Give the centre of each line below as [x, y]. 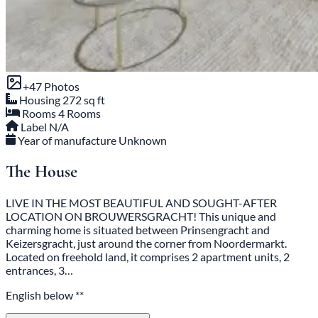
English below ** [45, 295]
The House [42, 171]
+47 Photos [51, 87]
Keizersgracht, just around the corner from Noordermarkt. [146, 243]
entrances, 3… [39, 270]
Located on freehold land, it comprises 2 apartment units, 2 [148, 256]
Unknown [143, 141]
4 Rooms [79, 114]
